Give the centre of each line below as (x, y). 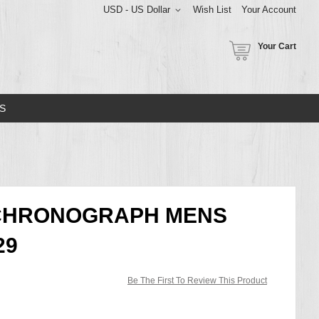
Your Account (269, 10)
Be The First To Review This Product (197, 280)
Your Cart (277, 46)
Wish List (212, 10)
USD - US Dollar (137, 10)
